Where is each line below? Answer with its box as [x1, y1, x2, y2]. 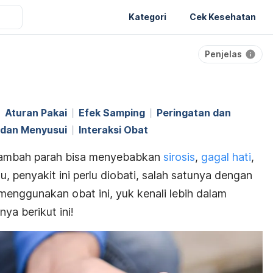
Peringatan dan [157, 107, 231, 119]
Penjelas [205, 49, 242, 59]
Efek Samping [79, 107, 145, 119]
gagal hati [201, 151, 251, 163]
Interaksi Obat [79, 124, 148, 136]
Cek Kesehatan [190, 11, 256, 22]
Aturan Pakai [5, 107, 67, 119]
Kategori [129, 11, 166, 22]
